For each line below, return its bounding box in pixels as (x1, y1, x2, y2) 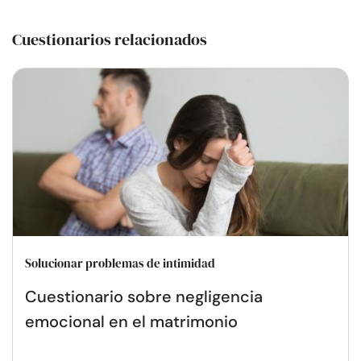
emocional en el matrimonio (25, 310, 238, 332)
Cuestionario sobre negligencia (25, 285, 263, 307)
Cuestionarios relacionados (12, 27, 207, 51)
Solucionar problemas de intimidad (25, 254, 215, 272)
